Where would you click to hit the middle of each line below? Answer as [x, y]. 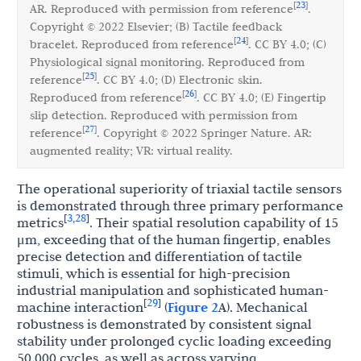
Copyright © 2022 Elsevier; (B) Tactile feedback [156, 26]
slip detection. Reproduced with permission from [164, 115]
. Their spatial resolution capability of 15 [214, 222]
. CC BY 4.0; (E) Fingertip [261, 97]
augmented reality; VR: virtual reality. [131, 150]
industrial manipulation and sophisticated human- [173, 290]
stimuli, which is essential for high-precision [154, 273]
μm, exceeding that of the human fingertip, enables [174, 239]
